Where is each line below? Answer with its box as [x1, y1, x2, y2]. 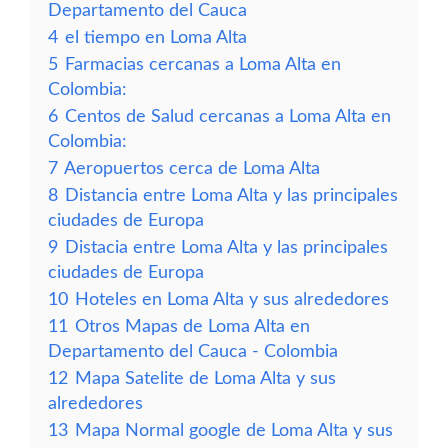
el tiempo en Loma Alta [65, 29, 247, 46]
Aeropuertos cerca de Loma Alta [64, 160, 320, 177]
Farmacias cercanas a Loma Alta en [65, 56, 341, 73]
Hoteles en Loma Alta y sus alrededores [75, 291, 389, 308]
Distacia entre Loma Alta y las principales [65, 239, 388, 256]
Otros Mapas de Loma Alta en [75, 318, 310, 335]
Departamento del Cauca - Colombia [48, 343, 338, 360]
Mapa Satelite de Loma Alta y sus [75, 370, 336, 387]
